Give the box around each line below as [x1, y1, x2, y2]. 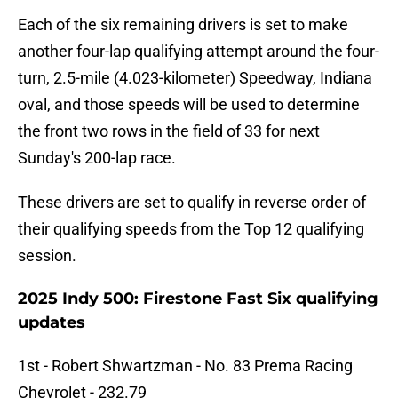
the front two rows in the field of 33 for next [18, 122, 320, 141]
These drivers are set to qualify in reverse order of [18, 193, 366, 212]
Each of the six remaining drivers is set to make [18, 15, 348, 35]
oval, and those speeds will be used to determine [18, 95, 360, 115]
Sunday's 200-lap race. [18, 148, 176, 168]
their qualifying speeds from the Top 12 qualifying [18, 219, 364, 239]
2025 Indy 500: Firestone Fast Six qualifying [18, 289, 378, 309]
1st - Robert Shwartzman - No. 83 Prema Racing [18, 356, 353, 376]
